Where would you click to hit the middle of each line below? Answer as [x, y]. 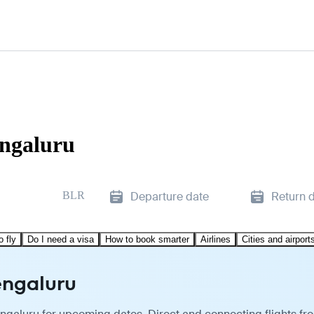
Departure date [170, 196]
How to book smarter [147, 239]
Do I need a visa [61, 239]
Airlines [216, 239]
